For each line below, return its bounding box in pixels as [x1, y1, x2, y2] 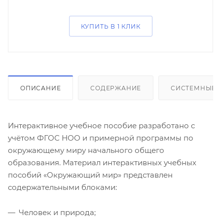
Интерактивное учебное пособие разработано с [8, 120, 195, 130]
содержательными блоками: [8, 182, 117, 192]
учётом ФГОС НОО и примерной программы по [8, 133, 193, 143]
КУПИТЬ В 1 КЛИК [80, 23, 141, 30]
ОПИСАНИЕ [20, 84, 61, 92]
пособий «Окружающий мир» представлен [8, 170, 173, 180]
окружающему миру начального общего [8, 145, 164, 155]
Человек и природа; [19, 207, 96, 217]
